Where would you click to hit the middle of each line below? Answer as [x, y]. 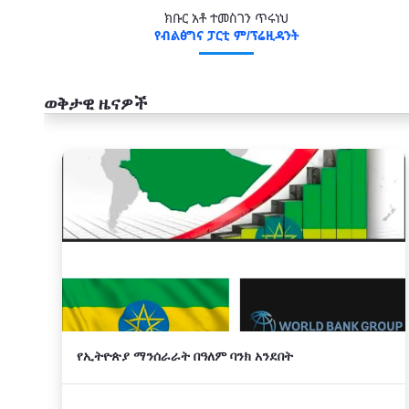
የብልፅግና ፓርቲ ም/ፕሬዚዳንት [226, 35]
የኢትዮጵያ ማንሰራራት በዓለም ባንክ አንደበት [185, 356]
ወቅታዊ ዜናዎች [96, 103]
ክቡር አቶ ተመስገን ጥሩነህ [226, 18]
